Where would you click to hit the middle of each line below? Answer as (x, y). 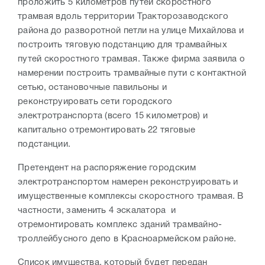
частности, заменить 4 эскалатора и (97, 211)
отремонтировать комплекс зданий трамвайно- (120, 225)
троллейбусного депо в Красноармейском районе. (127, 239)
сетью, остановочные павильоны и (93, 88)
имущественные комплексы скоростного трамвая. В (131, 197)
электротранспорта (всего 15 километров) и (113, 116)
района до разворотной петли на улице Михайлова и (131, 31)
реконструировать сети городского (95, 102)
